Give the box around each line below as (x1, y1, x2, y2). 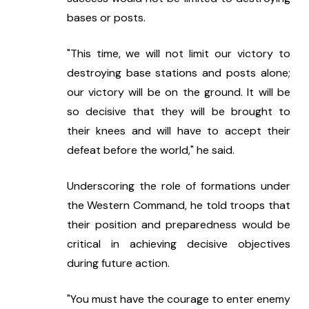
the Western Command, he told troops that (66, 198, 290, 213)
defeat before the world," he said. (66, 143, 235, 158)
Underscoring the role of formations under (66, 179, 290, 194)
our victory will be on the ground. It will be (66, 85, 290, 100)
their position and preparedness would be (66, 217, 290, 232)
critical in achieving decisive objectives (66, 237, 290, 252)
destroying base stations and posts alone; (66, 66, 290, 81)
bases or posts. (66, 10, 148, 26)
